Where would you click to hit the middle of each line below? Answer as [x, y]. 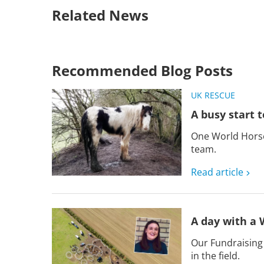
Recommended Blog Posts [142, 71]
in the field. [215, 256]
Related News [100, 15]
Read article [217, 172]
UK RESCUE [213, 95]
